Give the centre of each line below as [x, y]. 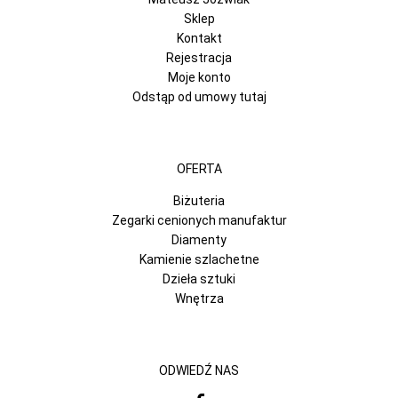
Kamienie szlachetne [199, 259]
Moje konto [199, 77]
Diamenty [199, 239]
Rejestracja [199, 57]
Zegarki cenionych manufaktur [199, 220]
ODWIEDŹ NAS [199, 370]
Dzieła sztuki [199, 279]
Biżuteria [199, 200]
